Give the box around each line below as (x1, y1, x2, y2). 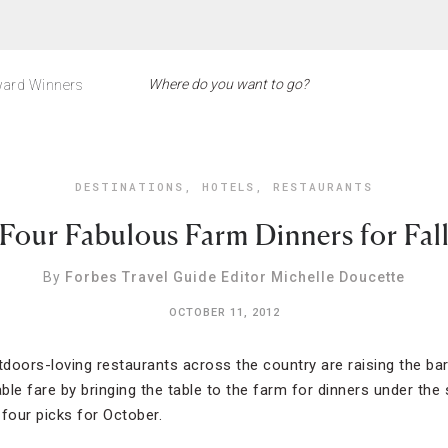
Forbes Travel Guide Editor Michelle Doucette (65, 269, 405, 285)
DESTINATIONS (75, 179, 184, 194)
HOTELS (202, 179, 255, 194)
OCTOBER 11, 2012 (168, 306, 280, 319)
